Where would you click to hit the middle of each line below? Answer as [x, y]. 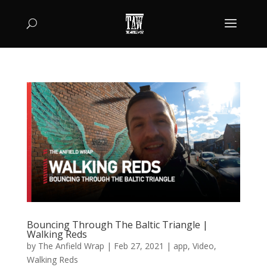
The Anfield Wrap [71, 246]
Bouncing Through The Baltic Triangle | [117, 224]
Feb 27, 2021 [139, 246]
